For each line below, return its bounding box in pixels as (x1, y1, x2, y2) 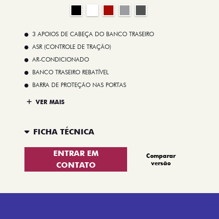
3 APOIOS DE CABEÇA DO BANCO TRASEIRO (32, 30, 154, 38)
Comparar (146, 152, 176, 159)
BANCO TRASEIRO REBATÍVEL (32, 68, 109, 76)
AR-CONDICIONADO (32, 55, 89, 63)
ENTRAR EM (53, 148, 99, 158)
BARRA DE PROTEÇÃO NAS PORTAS (32, 81, 126, 88)
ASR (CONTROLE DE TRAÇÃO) (32, 43, 111, 50)
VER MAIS (34, 98, 65, 106)
